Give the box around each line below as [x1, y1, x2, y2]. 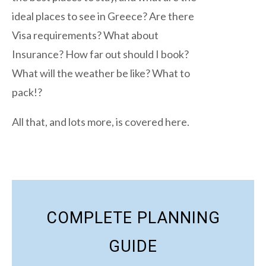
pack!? [12, 85, 42, 99]
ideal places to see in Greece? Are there [12, 9, 194, 23]
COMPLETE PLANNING [46, 208, 220, 227]
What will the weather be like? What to [12, 66, 190, 80]
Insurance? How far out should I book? [12, 47, 189, 61]
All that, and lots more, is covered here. [12, 115, 189, 128]
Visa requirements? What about [12, 28, 159, 42]
